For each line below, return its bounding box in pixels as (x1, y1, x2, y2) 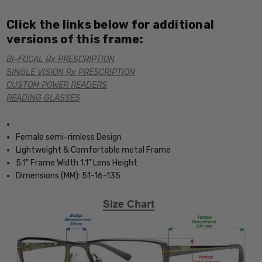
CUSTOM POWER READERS (6, 80, 108, 91)
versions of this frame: (6, 32, 143, 47)
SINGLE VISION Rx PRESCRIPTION (6, 67, 136, 78)
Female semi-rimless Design (16, 132, 122, 142)
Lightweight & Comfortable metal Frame (16, 144, 171, 155)
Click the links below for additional (6, 18, 215, 32)
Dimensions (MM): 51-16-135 (16, 170, 121, 181)
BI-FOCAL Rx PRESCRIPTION (6, 54, 115, 65)
